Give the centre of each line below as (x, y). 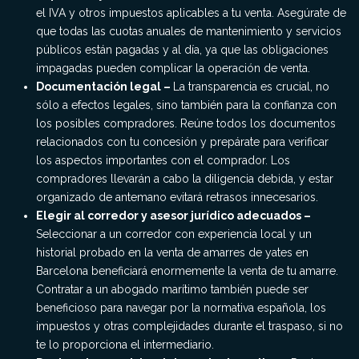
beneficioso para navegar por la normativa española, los (181, 308)
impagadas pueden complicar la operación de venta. (173, 68)
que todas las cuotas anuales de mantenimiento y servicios (189, 31)
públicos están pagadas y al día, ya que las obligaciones (182, 50)
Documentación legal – (105, 87)
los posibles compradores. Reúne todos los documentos (186, 123)
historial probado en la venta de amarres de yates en (172, 252)
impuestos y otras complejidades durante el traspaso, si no (190, 326)
